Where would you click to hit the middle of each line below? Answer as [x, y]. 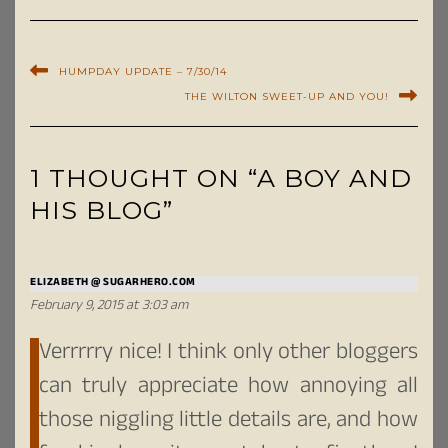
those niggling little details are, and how [228, 422]
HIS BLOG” [101, 209]
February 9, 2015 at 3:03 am [109, 306]
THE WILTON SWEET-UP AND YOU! [287, 96]
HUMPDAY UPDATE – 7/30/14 [143, 71]
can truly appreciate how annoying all [228, 388]
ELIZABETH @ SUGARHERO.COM [113, 283]
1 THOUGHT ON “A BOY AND [221, 177]
